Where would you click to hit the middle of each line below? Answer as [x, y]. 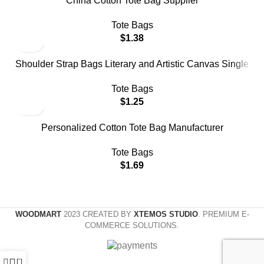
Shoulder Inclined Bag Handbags [132, 77]
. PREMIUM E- [223, 214]
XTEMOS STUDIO [166, 214]
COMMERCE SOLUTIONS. [132, 225]
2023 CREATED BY [98, 214]
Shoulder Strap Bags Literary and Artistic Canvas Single [132, 64]
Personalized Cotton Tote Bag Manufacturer [132, 127]
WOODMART [38, 214]
